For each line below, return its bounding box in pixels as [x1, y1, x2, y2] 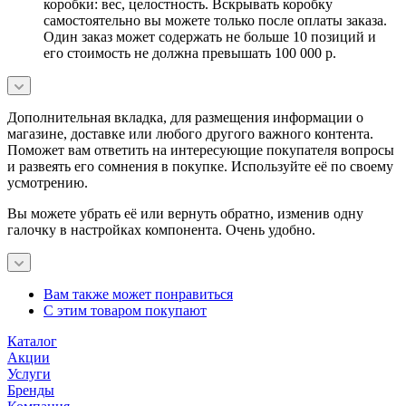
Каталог [7, 333, 57, 350]
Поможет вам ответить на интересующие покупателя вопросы [7, 142, 394, 159]
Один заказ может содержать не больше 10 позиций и [43, 29, 376, 45]
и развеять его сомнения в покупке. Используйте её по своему [7, 159, 393, 175]
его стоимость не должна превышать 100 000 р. [43, 45, 336, 62]
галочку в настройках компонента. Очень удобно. [7, 222, 315, 238]
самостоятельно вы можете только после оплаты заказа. [43, 13, 387, 29]
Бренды [7, 382, 54, 399]
